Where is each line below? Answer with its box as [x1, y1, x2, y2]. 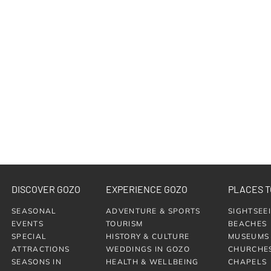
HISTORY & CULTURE [106, 231, 190, 241]
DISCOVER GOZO [11, 183, 80, 195]
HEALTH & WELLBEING [106, 256, 199, 266]
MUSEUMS [228, 231, 270, 241]
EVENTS [11, 218, 44, 228]
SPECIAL [11, 231, 47, 241]
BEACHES [228, 218, 267, 228]
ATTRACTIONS [11, 244, 70, 253]
